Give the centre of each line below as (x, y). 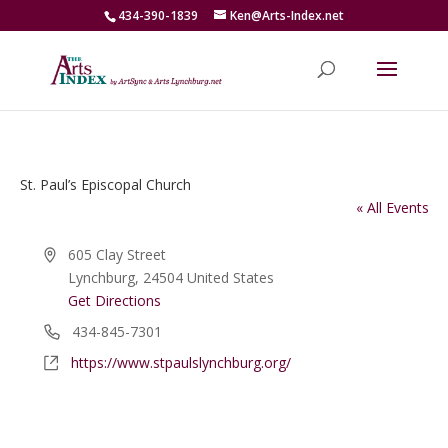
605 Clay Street (117, 254)
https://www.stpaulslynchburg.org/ (180, 362)
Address (68, 253)
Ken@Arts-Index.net (286, 15)
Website (68, 361)
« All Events (392, 207)
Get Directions (115, 300)
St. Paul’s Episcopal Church (105, 184)
